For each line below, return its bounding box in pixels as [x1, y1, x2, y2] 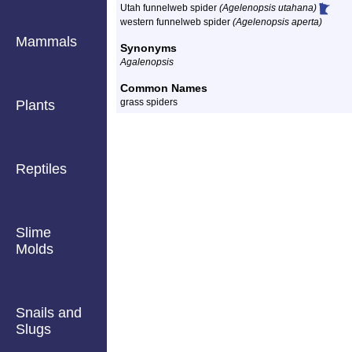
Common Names [120, 82, 207, 94]
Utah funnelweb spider [120, 2, 219, 13]
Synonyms [120, 42, 177, 54]
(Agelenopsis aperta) [233, 16, 322, 27]
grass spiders [120, 97, 178, 108]
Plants [16, 97, 55, 113]
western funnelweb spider [120, 16, 233, 27]
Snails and [16, 305, 82, 321]
